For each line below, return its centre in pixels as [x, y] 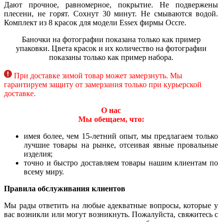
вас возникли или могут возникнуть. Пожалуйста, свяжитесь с [111, 214]
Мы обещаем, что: [111, 119]
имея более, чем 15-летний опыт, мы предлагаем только [121, 136]
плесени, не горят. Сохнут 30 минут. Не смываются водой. [111, 13]
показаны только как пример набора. [111, 57]
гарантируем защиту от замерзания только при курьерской [103, 84]
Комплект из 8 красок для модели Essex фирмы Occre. [95, 22]
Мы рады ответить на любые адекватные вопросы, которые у [111, 205]
